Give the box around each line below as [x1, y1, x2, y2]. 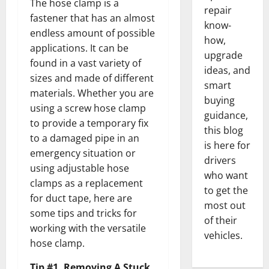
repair [204, 4, 232, 17]
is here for [204, 139, 250, 152]
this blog [204, 124, 243, 137]
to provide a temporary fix [30, 116, 148, 130]
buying [204, 94, 235, 107]
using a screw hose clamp [30, 101, 146, 115]
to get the [204, 184, 248, 197]
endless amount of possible [30, 26, 155, 40]
